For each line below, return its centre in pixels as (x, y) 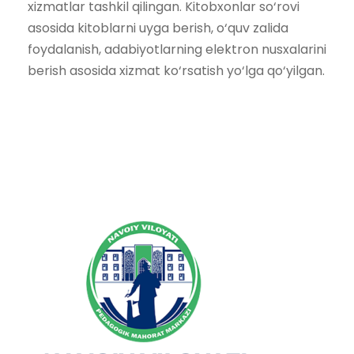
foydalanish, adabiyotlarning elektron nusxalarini (177, 49)
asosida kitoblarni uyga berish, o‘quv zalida (158, 28)
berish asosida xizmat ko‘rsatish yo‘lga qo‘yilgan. (176, 71)
